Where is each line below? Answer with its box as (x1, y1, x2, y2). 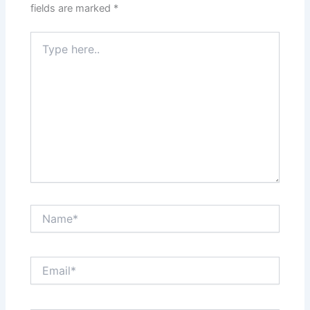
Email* (30, 257, 59, 269)
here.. (30, 45, 56, 57)
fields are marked (30, 1, 114, 15)
